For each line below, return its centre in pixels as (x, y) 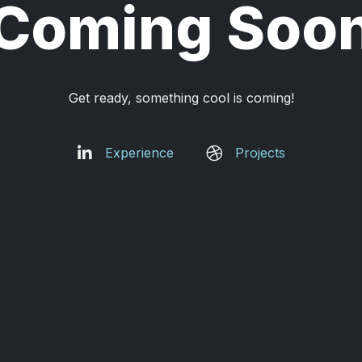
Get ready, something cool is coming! (181, 98)
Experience (139, 153)
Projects (260, 153)
